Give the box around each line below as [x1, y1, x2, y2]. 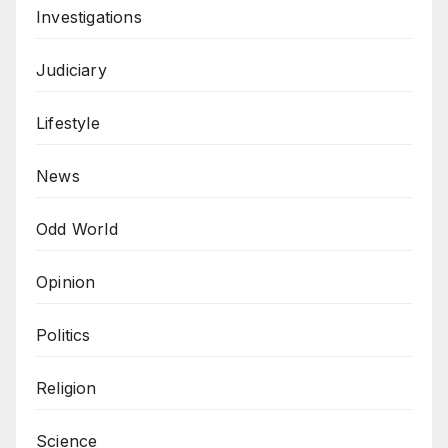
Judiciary [36, 60, 107, 81]
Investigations [36, 7, 142, 28]
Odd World [36, 219, 118, 240]
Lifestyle [36, 113, 100, 134]
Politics [36, 325, 91, 346]
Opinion [36, 272, 96, 293]
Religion [36, 378, 97, 399]
